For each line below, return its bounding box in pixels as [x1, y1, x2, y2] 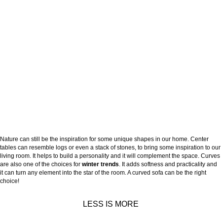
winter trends [82, 160, 119, 168]
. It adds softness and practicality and [119, 160, 217, 168]
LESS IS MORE [82, 199, 139, 208]
